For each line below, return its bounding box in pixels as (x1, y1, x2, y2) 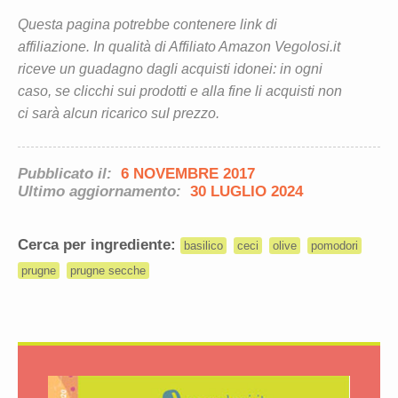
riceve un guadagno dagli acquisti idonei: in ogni (18, 61, 322, 77)
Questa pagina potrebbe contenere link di (18, 17, 277, 33)
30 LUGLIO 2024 (190, 183, 303, 201)
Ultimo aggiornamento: (18, 183, 186, 201)
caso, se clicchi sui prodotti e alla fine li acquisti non (18, 84, 342, 99)
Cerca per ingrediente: (18, 236, 180, 254)
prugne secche (70, 264, 147, 278)
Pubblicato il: (18, 165, 116, 183)
